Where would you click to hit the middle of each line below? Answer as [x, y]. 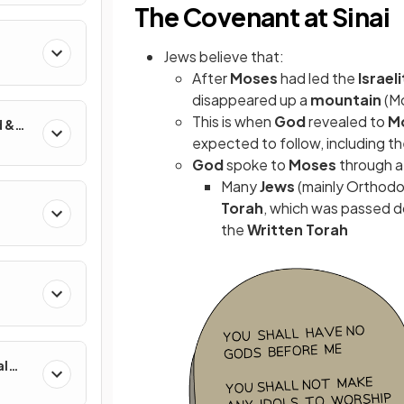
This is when [233, 122]
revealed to [348, 122]
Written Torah [298, 230]
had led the [319, 78]
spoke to [257, 165]
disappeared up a [251, 100]
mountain [347, 100]
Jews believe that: [224, 57]
